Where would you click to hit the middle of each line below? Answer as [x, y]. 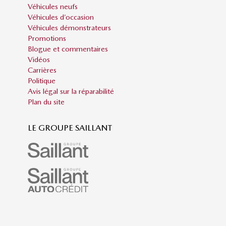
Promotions [47, 39]
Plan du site [46, 102]
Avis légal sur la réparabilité [71, 92]
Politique [42, 81]
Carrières [42, 70]
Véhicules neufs [53, 7]
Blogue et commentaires [68, 49]
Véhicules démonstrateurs [69, 28]
